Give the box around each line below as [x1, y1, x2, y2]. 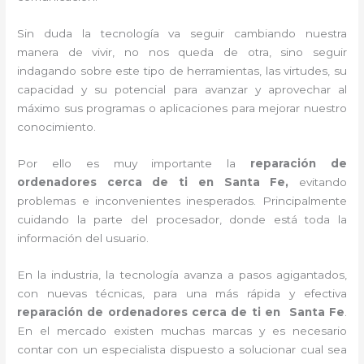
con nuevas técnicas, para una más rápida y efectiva [17, 286, 347, 300]
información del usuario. [17, 231, 153, 245]
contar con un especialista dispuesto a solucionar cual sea [17, 342, 347, 356]
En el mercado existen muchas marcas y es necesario [17, 323, 347, 337]
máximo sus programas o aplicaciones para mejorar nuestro [17, 102, 347, 115]
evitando [298, 175, 347, 188]
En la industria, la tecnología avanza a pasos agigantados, [17, 267, 347, 281]
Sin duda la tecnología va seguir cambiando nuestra [17, 27, 347, 40]
